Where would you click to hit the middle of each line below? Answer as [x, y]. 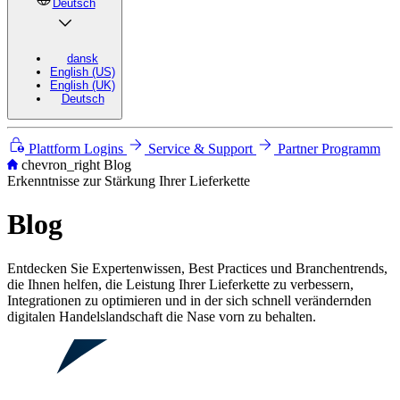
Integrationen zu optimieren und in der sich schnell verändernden [189, 300]
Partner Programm [327, 148]
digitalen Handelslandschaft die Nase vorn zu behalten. [162, 316]
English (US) [83, 71]
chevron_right [61, 164]
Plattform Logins [76, 148]
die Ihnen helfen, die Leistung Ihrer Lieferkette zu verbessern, [180, 284]
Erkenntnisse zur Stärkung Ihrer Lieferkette [129, 180]
